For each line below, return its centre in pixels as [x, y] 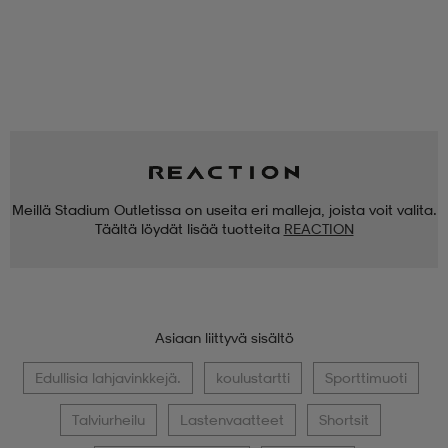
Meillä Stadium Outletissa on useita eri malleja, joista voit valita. [224, 210]
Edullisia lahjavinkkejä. [107, 378]
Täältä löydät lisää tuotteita [187, 229]
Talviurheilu [108, 420]
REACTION [318, 229]
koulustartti [252, 378]
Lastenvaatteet [232, 420]
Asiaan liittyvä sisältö [224, 338]
